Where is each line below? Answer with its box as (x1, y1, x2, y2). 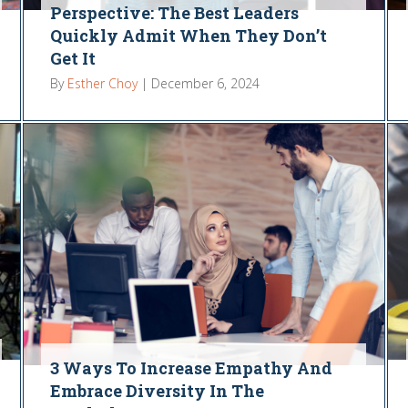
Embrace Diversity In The (50, 380, 265, 403)
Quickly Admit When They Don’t (50, 25, 328, 47)
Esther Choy (67, 75, 138, 93)
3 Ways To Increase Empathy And (50, 357, 333, 380)
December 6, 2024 (151, 75, 260, 93)
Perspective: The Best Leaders (50, 2, 300, 25)
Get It (50, 47, 97, 70)
